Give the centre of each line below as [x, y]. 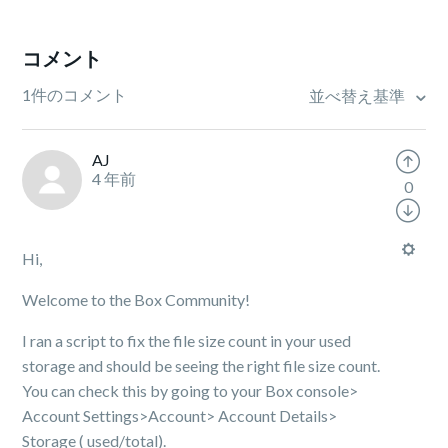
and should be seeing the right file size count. [229, 365]
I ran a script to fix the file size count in [154, 340]
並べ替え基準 [358, 96]
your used [318, 340]
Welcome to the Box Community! [136, 299]
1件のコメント [75, 94]
